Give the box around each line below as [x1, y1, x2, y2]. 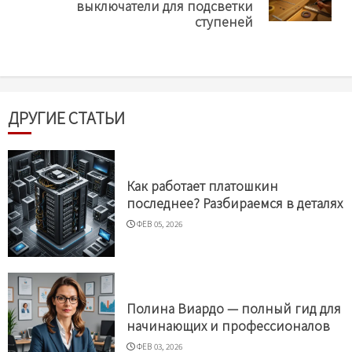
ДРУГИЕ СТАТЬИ [8, 105, 125, 129]
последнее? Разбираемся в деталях [126, 192, 343, 212]
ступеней [195, 11, 253, 31]
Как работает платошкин [126, 175, 278, 195]
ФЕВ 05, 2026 [136, 217, 183, 229]
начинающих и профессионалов [126, 315, 330, 335]
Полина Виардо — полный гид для [126, 298, 341, 317]
